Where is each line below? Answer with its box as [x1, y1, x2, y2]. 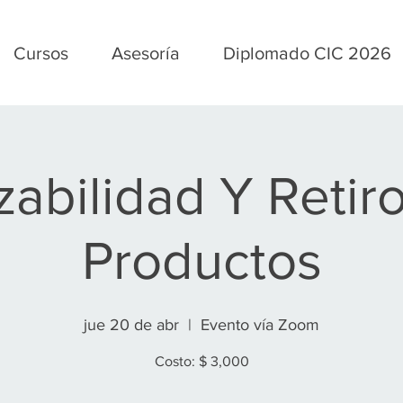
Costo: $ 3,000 [154, 354, 249, 369]
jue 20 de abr [84, 316, 179, 334]
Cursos [13, 43, 68, 63]
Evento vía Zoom [201, 316, 319, 334]
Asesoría [112, 43, 180, 63]
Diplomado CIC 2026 [223, 43, 391, 63]
